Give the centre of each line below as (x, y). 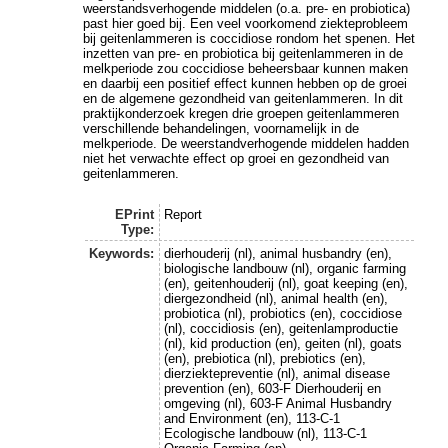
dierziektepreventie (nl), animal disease (276, 374)
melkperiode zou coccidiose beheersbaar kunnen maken (246, 68)
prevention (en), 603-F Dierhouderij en (272, 389)
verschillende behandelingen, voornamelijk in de (221, 128)
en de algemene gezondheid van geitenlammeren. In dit (243, 98)
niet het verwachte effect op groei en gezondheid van (236, 158)
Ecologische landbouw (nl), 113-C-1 (265, 434)
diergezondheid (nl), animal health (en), (275, 299)
